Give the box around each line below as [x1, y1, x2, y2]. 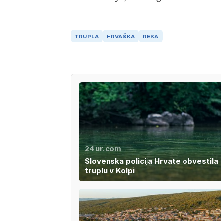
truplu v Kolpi [84, 165, 135, 175]
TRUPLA [74, 33, 99, 40]
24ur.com [84, 144, 122, 153]
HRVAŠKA [107, 33, 135, 40]
